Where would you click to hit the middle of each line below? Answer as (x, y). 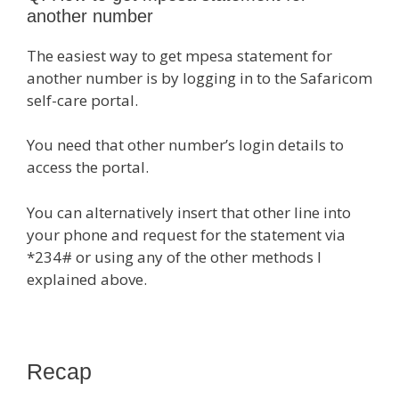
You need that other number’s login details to (185, 145)
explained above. (87, 279)
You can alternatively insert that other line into (189, 212)
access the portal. (88, 167)
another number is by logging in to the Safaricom (199, 77)
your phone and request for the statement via (186, 234)
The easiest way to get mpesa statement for (179, 55)
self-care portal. (82, 100)
